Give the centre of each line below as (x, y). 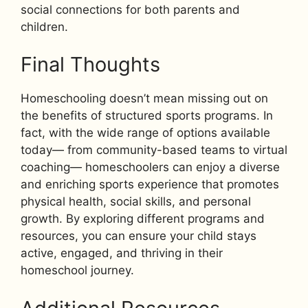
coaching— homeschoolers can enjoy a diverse (150, 167)
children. (44, 26)
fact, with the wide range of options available (145, 133)
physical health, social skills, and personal (136, 202)
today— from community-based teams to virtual (154, 150)
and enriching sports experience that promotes (150, 185)
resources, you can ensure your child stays (139, 236)
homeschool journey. (77, 271)
